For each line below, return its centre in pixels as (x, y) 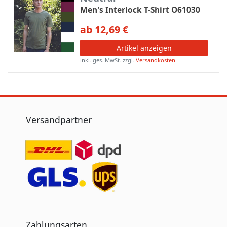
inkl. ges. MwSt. (101, 60)
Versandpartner (59, 119)
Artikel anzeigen (144, 48)
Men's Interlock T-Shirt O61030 (140, 10)
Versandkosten (156, 60)
